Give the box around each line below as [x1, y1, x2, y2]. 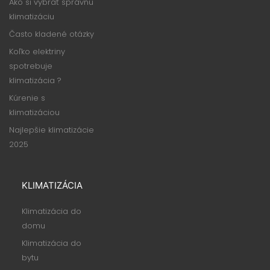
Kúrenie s [9, 92, 45, 104]
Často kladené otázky [9, 28, 94, 40]
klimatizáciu [9, 10, 54, 22]
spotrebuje [9, 60, 52, 72]
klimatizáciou [9, 106, 60, 118]
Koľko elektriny [9, 45, 65, 57]
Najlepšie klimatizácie [9, 124, 94, 136]
